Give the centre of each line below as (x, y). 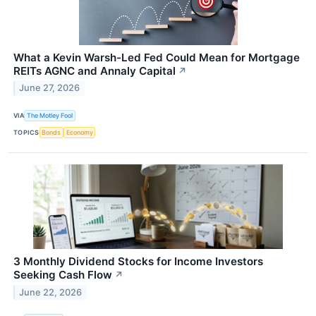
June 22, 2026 (51, 292)
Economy (79, 133)
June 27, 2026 (50, 88)
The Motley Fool (50, 116)
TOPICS (26, 133)
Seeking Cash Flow (63, 275)
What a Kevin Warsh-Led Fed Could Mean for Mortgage (157, 57)
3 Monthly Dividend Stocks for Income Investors (138, 262)
